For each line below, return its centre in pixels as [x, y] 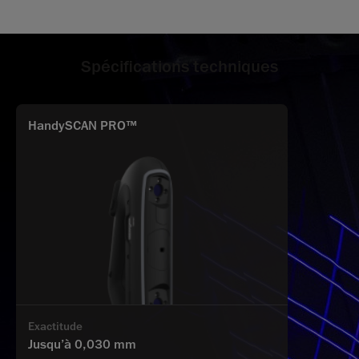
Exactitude [55, 326]
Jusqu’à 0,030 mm [82, 344]
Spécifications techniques [179, 67]
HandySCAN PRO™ [83, 126]
